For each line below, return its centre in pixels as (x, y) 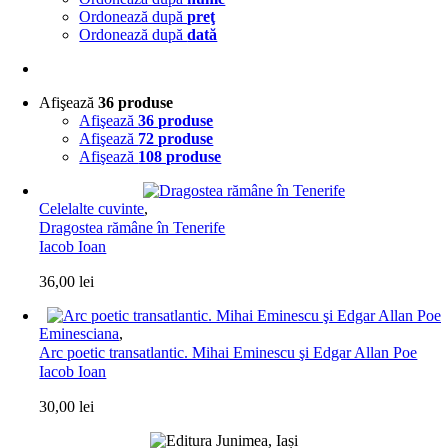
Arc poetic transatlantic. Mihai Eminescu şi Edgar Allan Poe (228, 352)
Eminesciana (79, 333)
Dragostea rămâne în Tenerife (132, 227)
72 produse (176, 138)
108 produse (180, 156)
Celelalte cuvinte (92, 208)
